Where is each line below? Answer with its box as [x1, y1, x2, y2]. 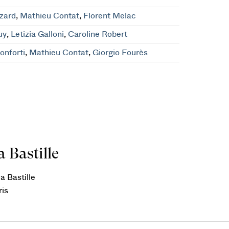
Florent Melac [83, 12, 136, 20]
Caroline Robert [68, 30, 128, 38]
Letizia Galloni [11, 30, 64, 38]
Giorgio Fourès [93, 49, 148, 57]
